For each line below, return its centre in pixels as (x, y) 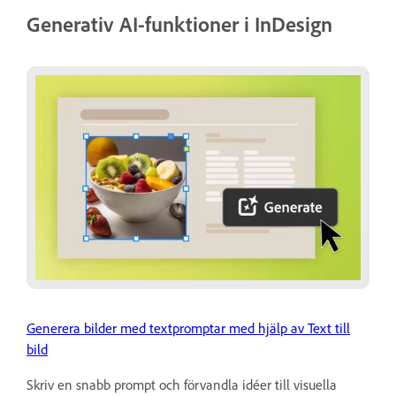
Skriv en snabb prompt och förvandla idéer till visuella (182, 384)
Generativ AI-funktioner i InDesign (179, 24)
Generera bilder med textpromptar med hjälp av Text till (188, 327)
